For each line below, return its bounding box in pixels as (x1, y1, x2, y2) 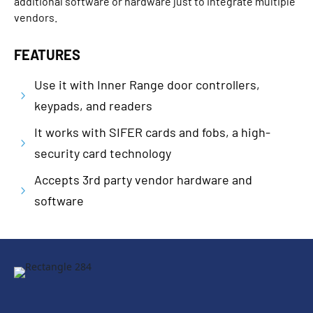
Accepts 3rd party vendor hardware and (34, 172, 252, 188)
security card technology (34, 145, 171, 161)
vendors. (14, 10, 57, 24)
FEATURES (14, 46, 80, 64)
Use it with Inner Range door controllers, (34, 77, 260, 93)
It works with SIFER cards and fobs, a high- (34, 124, 270, 140)
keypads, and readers (34, 98, 152, 114)
